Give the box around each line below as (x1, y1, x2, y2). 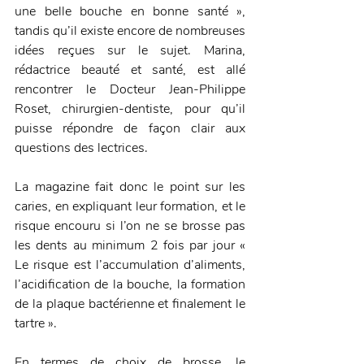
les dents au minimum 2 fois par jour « (15, 236, 245, 254)
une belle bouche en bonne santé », (15, 2, 245, 20)
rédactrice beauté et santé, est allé (15, 60, 245, 79)
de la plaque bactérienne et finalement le (15, 294, 245, 313)
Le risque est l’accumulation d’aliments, (15, 255, 245, 274)
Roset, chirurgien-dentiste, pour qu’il (15, 99, 245, 118)
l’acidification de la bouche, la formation (15, 275, 245, 293)
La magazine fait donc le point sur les (15, 177, 245, 196)
